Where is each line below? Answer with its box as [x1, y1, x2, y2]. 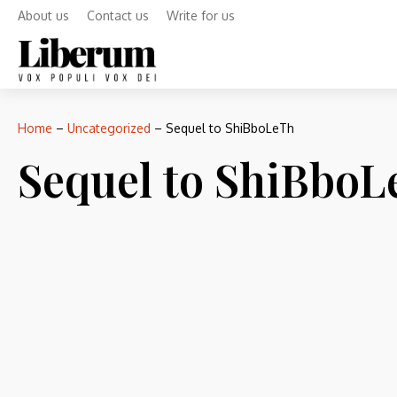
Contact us [87, 8, 149, 23]
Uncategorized [67, 121, 151, 136]
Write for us [167, 8, 235, 23]
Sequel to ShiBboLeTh [166, 121, 294, 136]
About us [18, 8, 69, 23]
